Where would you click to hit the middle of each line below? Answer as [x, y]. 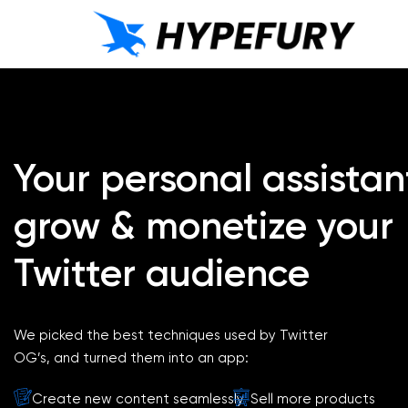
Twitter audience [162, 274]
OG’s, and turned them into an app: [131, 358]
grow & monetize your [204, 226]
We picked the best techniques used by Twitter [171, 336]
